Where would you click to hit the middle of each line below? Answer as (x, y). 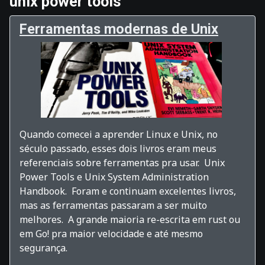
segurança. (43, 248)
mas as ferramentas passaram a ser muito (113, 205)
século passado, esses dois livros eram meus (118, 148)
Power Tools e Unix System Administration (114, 177)
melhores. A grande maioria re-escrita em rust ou (130, 219)
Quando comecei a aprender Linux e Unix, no (119, 134)
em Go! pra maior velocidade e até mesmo (111, 233)
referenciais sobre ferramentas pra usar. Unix (122, 162)
